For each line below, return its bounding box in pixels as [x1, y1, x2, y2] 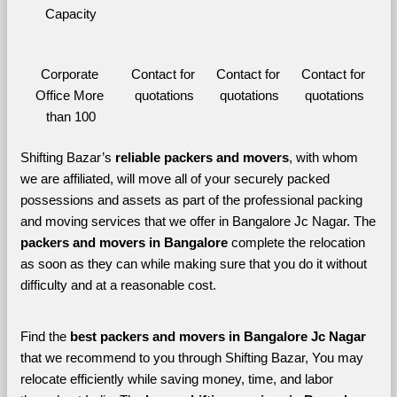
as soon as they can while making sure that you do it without [19, 256, 367, 271]
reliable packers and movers [114, 150, 289, 165]
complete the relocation [230, 235, 365, 250]
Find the [19, 329, 70, 344]
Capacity [45, 6, 97, 21]
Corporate [40, 66, 98, 82]
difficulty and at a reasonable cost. [19, 277, 216, 292]
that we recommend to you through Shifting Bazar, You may [19, 350, 363, 365]
